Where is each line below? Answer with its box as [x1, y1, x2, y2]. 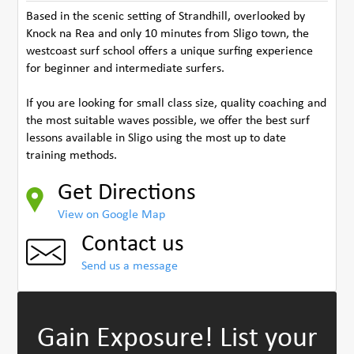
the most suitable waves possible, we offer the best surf [26, 114, 311, 127]
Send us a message [81, 259, 179, 273]
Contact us [81, 232, 185, 257]
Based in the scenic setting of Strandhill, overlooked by [26, 9, 306, 23]
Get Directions [58, 180, 197, 205]
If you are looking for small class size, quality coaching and [26, 96, 327, 110]
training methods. [26, 149, 118, 162]
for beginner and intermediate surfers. [26, 62, 225, 75]
